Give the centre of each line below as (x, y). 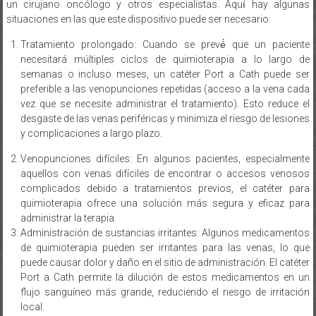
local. (32, 306)
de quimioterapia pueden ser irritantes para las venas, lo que (165, 247)
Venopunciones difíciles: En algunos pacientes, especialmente (165, 158)
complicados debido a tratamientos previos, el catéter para (165, 188)
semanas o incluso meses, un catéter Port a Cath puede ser (165, 74)
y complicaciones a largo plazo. (91, 133)
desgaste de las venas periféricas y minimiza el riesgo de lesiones (165, 118)
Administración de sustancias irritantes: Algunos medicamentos (165, 232)
